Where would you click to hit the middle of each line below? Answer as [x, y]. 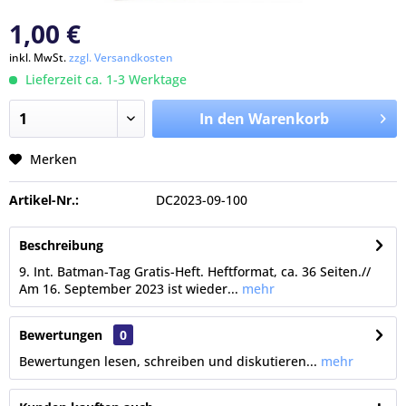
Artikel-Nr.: [44, 200]
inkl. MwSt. [39, 58]
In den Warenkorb [264, 119]
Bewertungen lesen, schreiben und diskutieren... [168, 361]
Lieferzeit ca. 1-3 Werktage [104, 79]
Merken [53, 159]
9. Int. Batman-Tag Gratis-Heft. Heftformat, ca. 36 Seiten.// [195, 271]
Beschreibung [61, 245]
